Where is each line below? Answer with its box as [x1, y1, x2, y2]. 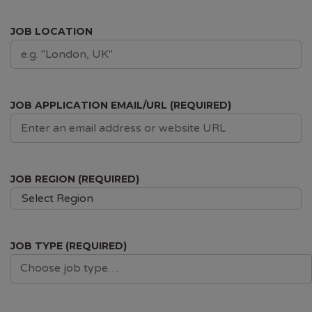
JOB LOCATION [10, 25, 93, 38]
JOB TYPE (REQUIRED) [10, 240, 127, 252]
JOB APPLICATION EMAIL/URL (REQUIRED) [10, 99, 231, 111]
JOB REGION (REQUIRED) [10, 173, 139, 185]
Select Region [22, 192, 93, 205]
